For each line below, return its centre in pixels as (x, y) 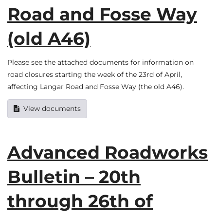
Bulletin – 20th (74, 176)
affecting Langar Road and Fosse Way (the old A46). (96, 87)
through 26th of (80, 201)
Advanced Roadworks (108, 152)
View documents (52, 108)
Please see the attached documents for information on (100, 63)
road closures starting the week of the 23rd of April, (95, 75)
